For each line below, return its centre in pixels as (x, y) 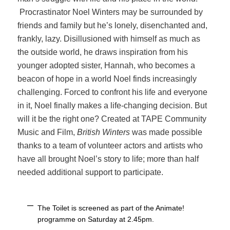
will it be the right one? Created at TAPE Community (112, 119)
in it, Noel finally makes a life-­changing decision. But (112, 106)
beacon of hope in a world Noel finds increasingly (107, 79)
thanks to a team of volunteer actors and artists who (110, 146)
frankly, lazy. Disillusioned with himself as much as (109, 39)
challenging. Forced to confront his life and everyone (113, 92)
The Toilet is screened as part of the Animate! (111, 208)
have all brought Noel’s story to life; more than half (108, 159)
